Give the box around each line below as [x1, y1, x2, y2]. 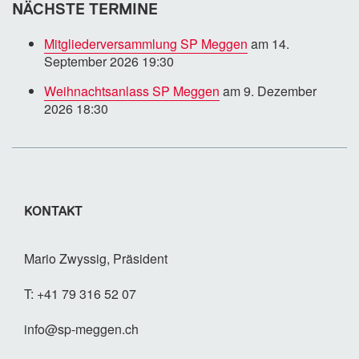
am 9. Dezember [220, 82, 317, 101]
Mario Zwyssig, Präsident [24, 248, 167, 268]
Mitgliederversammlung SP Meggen [44, 34, 248, 54]
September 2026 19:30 [44, 52, 174, 71]
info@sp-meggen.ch [24, 319, 139, 338]
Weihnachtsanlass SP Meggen [44, 82, 220, 101]
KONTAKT [24, 204, 83, 218]
